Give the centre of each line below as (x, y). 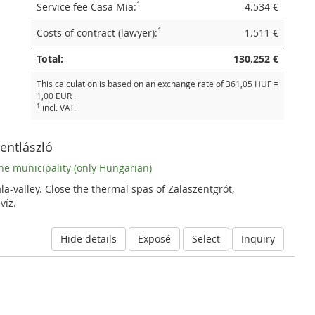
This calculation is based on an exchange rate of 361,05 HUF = (157, 84)
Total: (50, 59)
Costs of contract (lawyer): (97, 33)
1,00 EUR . (56, 96)
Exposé (154, 239)
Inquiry (258, 239)
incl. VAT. (58, 108)
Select (206, 239)
